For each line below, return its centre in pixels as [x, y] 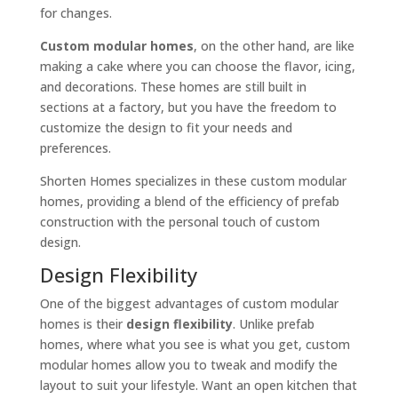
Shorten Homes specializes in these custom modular [193, 181]
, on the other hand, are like [274, 46]
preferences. [75, 148]
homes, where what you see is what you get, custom [195, 345]
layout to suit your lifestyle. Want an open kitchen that [198, 386]
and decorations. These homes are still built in [173, 87]
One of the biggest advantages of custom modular [189, 304]
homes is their [83, 324]
